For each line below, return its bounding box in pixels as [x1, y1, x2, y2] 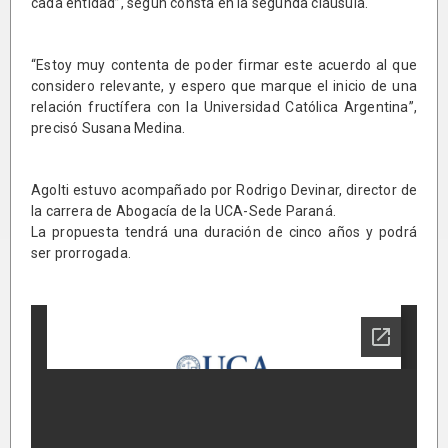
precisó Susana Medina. [31, 119, 186, 136]
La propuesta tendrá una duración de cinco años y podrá [31, 223, 417, 240]
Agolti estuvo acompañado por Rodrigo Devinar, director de [31, 181, 417, 198]
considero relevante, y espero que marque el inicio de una [31, 77, 417, 94]
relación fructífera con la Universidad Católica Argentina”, [31, 98, 417, 115]
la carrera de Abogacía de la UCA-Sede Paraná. [31, 202, 336, 219]
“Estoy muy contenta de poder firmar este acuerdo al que [31, 56, 417, 73]
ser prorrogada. [31, 244, 131, 261]
